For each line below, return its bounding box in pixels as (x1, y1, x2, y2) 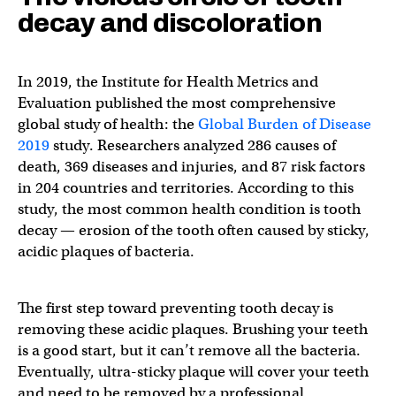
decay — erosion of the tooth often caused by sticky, (18, 220, 369, 240)
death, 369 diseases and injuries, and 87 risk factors (18, 156, 365, 176)
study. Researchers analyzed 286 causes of (49, 135, 336, 155)
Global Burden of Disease (198, 114, 371, 133)
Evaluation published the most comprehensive (18, 93, 336, 112)
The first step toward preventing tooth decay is (18, 298, 333, 317)
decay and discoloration (18, 8, 322, 37)
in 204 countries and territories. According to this (18, 178, 354, 197)
